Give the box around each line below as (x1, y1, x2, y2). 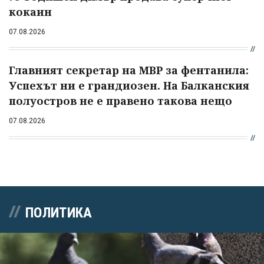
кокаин (9, 5, 52, 19)
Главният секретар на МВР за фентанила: (9, 63, 249, 78)
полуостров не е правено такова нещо (9, 94, 232, 108)
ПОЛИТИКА (25, 204, 93, 222)
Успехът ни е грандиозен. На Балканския (9, 78, 249, 93)
